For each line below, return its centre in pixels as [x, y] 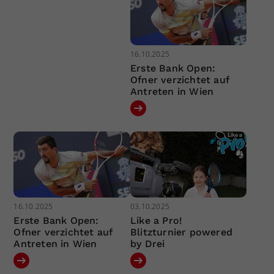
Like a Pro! [156, 220]
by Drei [147, 243]
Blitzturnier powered [181, 232]
